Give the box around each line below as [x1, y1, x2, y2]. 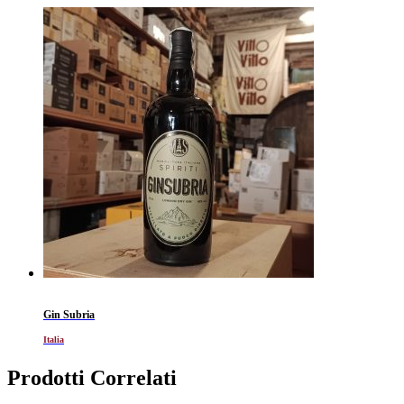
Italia [43, 334, 64, 344]
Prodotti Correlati [7, 365, 177, 390]
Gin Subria [43, 308, 95, 321]
